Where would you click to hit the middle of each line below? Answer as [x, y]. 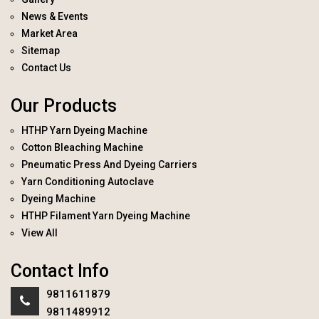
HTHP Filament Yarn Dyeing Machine [106, 216]
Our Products [64, 106]
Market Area [49, 34]
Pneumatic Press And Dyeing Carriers [109, 165]
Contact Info [60, 271]
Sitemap [41, 51]
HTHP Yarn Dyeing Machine [84, 131]
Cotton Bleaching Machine [82, 148]
